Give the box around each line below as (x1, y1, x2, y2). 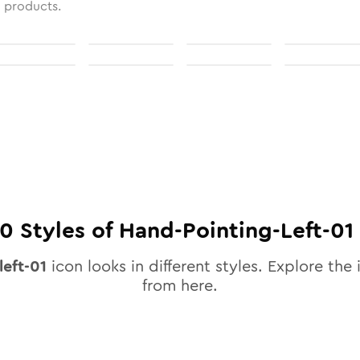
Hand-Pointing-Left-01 (118, 215, 354, 247)
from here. (142, 274, 218, 297)
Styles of (13, 215, 119, 247)
